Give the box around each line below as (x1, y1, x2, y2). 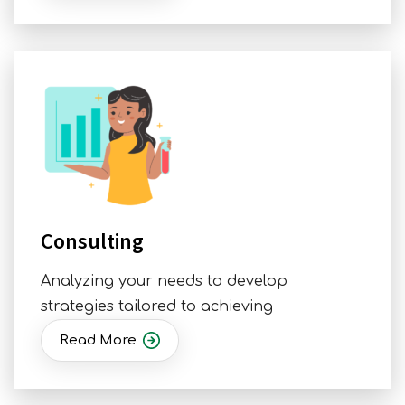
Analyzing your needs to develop (41, 273, 287, 290)
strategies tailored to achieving (41, 298, 273, 316)
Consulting (41, 227, 144, 256)
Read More (60, 333, 137, 349)
